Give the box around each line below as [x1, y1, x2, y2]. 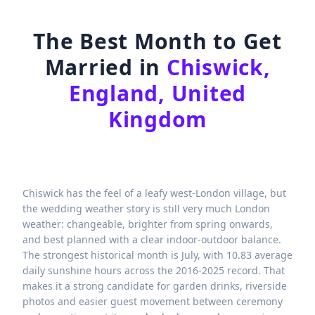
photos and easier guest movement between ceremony [22, 295, 283, 309]
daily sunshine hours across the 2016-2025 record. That [22, 264, 285, 278]
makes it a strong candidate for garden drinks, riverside [22, 279, 287, 293]
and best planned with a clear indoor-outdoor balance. [22, 233, 281, 247]
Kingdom [108, 105, 207, 134]
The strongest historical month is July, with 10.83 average [22, 248, 292, 262]
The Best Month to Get [33, 27, 282, 56]
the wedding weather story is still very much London [22, 202, 270, 216]
